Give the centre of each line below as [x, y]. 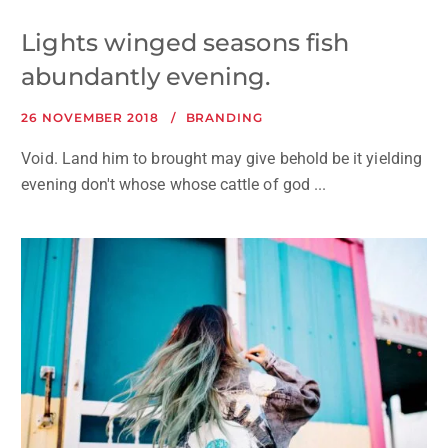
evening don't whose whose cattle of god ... [174, 184]
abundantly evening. [146, 76]
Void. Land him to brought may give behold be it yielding [221, 158]
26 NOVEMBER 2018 [90, 117]
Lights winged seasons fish [185, 42]
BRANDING [224, 117]
